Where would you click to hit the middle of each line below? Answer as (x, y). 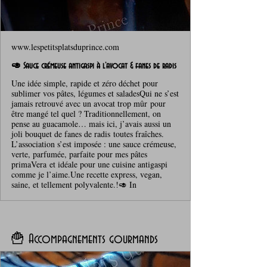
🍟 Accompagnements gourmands (84, 239)
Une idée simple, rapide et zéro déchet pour (85, 83)
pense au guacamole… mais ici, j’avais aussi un (91, 123)
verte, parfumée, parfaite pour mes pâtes (79, 154)
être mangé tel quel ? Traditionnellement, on (86, 113)
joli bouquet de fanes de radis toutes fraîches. (88, 133)
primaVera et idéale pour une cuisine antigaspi (89, 164)
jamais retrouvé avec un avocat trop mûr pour (89, 103)
